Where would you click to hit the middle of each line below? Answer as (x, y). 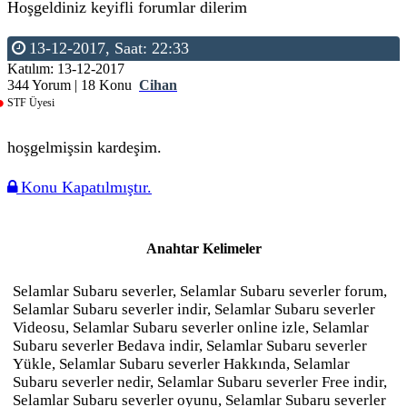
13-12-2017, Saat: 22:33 (107, 48)
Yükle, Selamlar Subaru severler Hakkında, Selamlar (181, 364)
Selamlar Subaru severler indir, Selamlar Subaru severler (194, 309)
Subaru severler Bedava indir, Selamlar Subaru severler (190, 346)
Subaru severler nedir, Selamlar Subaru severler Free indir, (200, 382)
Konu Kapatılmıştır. (84, 187)
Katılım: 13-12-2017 (66, 69)
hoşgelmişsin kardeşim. (84, 147)
